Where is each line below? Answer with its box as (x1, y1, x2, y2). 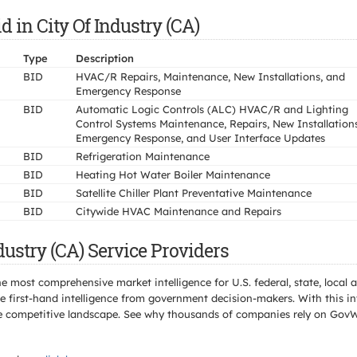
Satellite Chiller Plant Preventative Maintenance (76, 186, 312, 199)
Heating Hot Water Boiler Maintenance (76, 168, 270, 181)
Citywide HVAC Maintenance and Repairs (76, 205, 281, 218)
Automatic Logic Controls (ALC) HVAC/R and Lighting (76, 103, 348, 116)
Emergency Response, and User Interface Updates (76, 131, 325, 144)
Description (76, 52, 134, 65)
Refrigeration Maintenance (76, 150, 210, 163)
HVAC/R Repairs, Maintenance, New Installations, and (76, 70, 345, 83)
